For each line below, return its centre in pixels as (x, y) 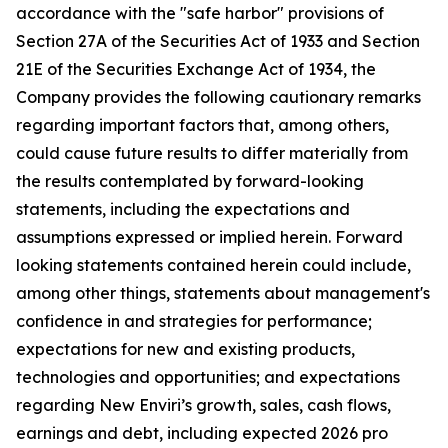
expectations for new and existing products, (185, 349)
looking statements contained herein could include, (213, 265)
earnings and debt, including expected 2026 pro (202, 433)
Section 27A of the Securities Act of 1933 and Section (218, 41)
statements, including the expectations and (183, 209)
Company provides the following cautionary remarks (218, 97)
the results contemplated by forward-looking (190, 181)
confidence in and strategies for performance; (194, 321)
